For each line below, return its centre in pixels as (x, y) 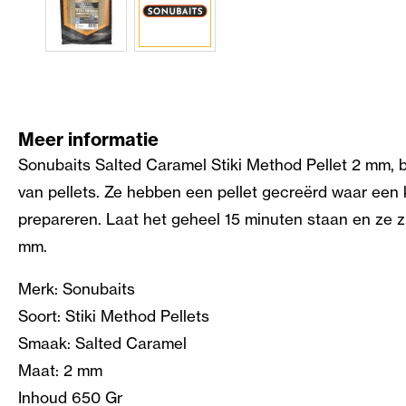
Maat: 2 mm (60, 370)
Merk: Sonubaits (77, 288)
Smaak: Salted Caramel (102, 343)
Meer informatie (88, 139)
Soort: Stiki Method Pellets (114, 315)
